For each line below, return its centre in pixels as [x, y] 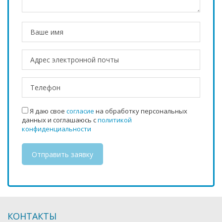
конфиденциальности [56, 129]
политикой [115, 120]
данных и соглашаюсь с [60, 120]
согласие [80, 111]
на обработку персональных [141, 111]
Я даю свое [47, 111]
